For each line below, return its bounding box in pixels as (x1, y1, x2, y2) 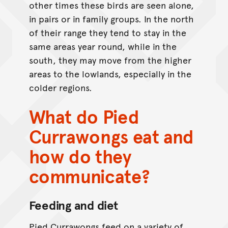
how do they (28, 143, 131, 169)
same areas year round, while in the (28, 39, 177, 52)
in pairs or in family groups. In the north (28, 12, 194, 25)
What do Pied (28, 103, 139, 129)
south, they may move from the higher (28, 53, 191, 66)
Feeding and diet (28, 196, 118, 213)
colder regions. (28, 80, 92, 94)
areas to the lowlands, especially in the (28, 67, 191, 80)
